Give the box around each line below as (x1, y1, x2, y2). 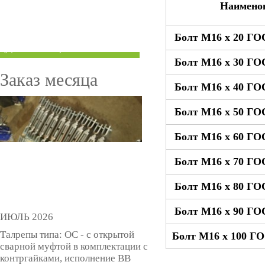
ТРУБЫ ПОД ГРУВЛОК (3, 7, 102, 17)
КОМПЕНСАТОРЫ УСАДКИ (3, 33, 126, 43)
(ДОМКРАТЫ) (3, 43, 62, 53)
